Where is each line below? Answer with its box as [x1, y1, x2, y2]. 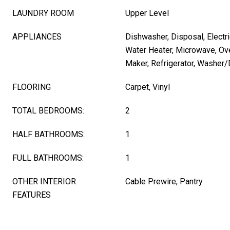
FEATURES [12, 190, 51, 200]
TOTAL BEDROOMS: [12, 106, 84, 116]
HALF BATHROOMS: [12, 129, 85, 139]
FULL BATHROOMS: [12, 153, 84, 163]
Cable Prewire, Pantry [125, 177, 203, 186]
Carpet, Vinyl [125, 82, 170, 92]
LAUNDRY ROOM [12, 8, 74, 18]
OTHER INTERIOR [12, 177, 76, 186]
